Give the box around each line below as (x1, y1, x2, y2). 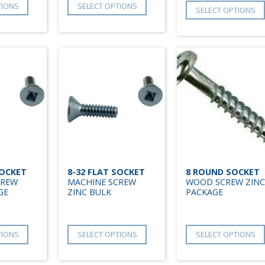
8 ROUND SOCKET (186, 166, 260, 177)
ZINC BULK (67, 186, 111, 198)
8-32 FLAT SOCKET (67, 166, 145, 177)
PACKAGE (186, 186, 223, 198)
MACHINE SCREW (67, 176, 136, 188)
